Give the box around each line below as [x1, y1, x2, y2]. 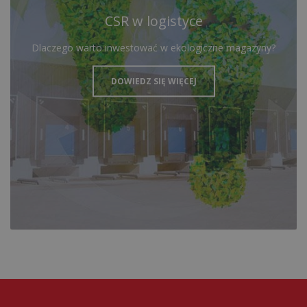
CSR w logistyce [104, 11, 203, 30]
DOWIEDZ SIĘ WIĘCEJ [110, 75, 197, 87]
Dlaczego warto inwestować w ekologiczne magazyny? [32, 40, 275, 54]
